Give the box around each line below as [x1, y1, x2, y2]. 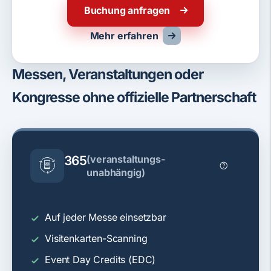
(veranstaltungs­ [87, 152, 165, 165]
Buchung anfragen [83, 4, 171, 16]
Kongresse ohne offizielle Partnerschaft [12, 88, 256, 106]
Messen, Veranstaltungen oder [12, 65, 204, 83]
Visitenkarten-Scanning [45, 232, 148, 244]
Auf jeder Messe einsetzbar [45, 211, 166, 223]
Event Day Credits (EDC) [45, 253, 156, 266]
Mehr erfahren [90, 29, 158, 42]
